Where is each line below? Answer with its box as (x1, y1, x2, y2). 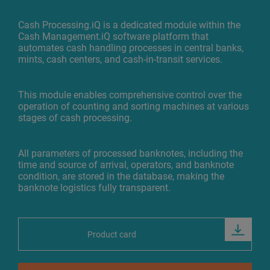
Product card (87, 229, 136, 239)
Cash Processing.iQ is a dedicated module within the (18, 19, 240, 31)
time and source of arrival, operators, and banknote (18, 159, 234, 171)
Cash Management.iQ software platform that (18, 31, 209, 42)
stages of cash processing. (18, 112, 132, 124)
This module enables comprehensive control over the (18, 89, 242, 101)
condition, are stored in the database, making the (18, 171, 224, 182)
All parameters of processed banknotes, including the (18, 148, 243, 159)
